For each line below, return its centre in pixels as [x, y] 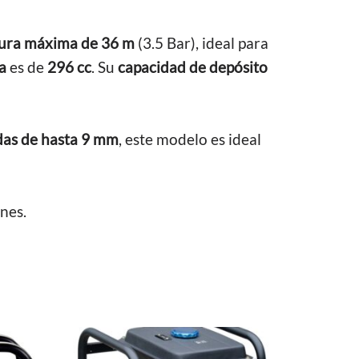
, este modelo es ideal [190, 139]
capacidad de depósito [193, 67]
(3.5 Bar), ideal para [202, 43]
